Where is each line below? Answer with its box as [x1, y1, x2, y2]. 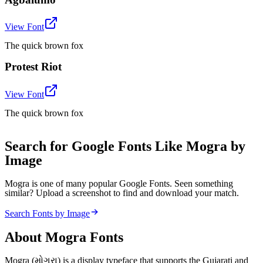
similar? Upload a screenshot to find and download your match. [5, 187, 239, 198]
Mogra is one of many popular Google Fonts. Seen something [5, 178, 233, 188]
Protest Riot [5, 60, 62, 73]
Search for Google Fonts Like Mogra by [5, 138, 245, 154]
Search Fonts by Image [5, 208, 90, 218]
